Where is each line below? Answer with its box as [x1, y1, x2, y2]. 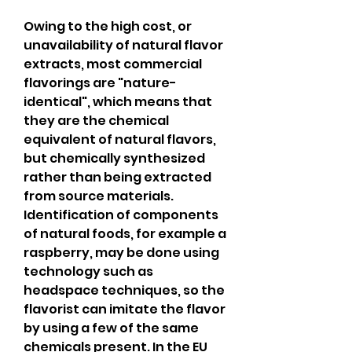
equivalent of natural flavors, [24, 130, 216, 148]
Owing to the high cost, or [24, 17, 192, 35]
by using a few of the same [24, 319, 199, 337]
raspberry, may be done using [24, 244, 219, 262]
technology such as [24, 262, 153, 280]
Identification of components [24, 206, 218, 224]
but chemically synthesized [24, 149, 205, 167]
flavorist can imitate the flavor [24, 300, 225, 318]
